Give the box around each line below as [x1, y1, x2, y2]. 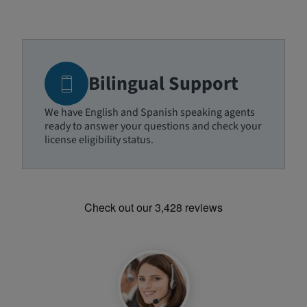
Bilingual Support [88, 70, 238, 97]
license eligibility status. [45, 132, 153, 147]
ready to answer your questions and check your [45, 119, 262, 134]
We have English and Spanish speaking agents [45, 105, 255, 120]
